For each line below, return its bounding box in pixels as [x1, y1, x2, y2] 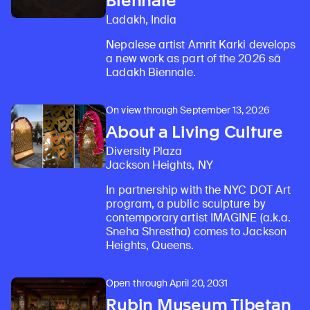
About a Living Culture [106, 122, 283, 143]
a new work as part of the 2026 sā [106, 51, 281, 66]
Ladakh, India [106, 12, 177, 28]
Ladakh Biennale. [106, 65, 197, 80]
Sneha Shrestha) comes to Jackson [106, 224, 286, 239]
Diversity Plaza [106, 144, 183, 159]
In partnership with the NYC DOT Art [106, 183, 291, 198]
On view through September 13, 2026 [106, 104, 270, 117]
